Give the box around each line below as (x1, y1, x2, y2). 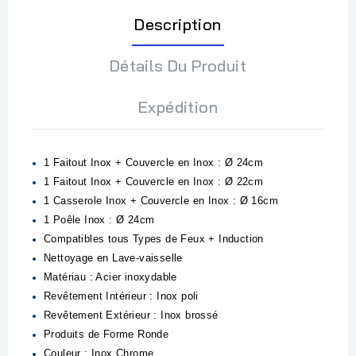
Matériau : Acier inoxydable (44, 270, 177, 283)
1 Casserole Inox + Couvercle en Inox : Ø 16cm (44, 194, 278, 207)
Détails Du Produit (109, 55, 247, 75)
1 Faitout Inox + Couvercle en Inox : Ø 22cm (44, 175, 264, 188)
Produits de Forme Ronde (44, 327, 169, 340)
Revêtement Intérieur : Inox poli (44, 289, 199, 302)
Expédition (138, 96, 218, 117)
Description (134, 14, 222, 34)
